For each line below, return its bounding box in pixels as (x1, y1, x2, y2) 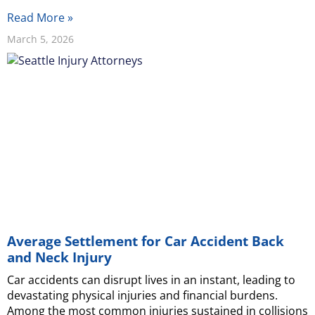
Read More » (7, 9, 73, 25)
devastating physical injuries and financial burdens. (7, 287, 278, 303)
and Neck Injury (7, 247, 112, 266)
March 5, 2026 (7, 32, 74, 46)
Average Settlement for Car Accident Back (7, 231, 284, 250)
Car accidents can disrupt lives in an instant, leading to (7, 271, 295, 288)
